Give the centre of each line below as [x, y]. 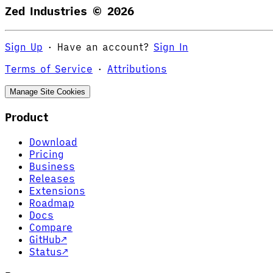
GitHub [45, 239]
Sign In [171, 47]
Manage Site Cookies [48, 92]
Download [53, 142]
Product [27, 117]
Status [46, 251]
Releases [52, 178]
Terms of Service [49, 69]
